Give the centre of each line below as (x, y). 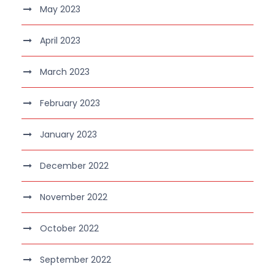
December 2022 (74, 165)
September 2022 (76, 259)
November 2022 (74, 197)
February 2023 (70, 103)
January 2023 (68, 134)
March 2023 (65, 72)
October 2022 (69, 228)
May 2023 (60, 9)
